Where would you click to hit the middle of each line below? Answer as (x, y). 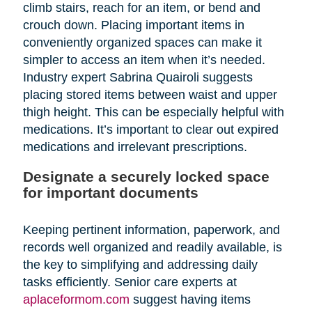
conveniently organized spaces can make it (142, 42)
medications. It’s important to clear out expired (150, 129)
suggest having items (190, 299)
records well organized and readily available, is (152, 247)
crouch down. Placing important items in (133, 25)
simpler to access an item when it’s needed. (144, 60)
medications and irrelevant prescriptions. (135, 147)
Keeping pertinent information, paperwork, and (151, 229)
